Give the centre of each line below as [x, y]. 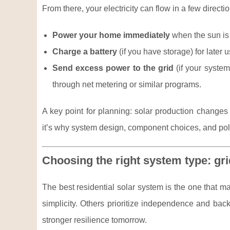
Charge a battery [85, 52]
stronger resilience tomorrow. [94, 220]
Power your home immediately [111, 35]
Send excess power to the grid [113, 68]
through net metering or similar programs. [127, 84]
